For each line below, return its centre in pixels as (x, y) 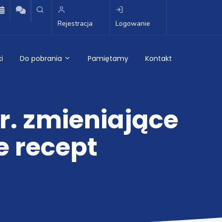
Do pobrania (42, 58)
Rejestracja (75, 24)
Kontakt (159, 58)
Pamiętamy (108, 58)
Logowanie (133, 24)
